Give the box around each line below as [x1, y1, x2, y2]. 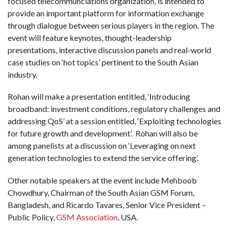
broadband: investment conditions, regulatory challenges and [8, 104, 220, 114]
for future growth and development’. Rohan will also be [8, 128, 198, 139]
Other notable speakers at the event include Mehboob [8, 175, 197, 185]
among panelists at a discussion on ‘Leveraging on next [8, 141, 196, 151]
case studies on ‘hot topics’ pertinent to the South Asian [8, 57, 198, 67]
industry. [8, 70, 37, 80]
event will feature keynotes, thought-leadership [8, 33, 172, 43]
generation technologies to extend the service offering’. [8, 153, 198, 163]
